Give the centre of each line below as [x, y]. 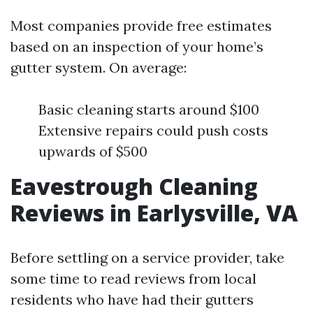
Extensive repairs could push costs [153, 130]
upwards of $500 [93, 151]
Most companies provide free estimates [141, 26]
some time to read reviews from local [133, 278]
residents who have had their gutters [132, 299]
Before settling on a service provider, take [147, 257]
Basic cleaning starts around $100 [149, 109]
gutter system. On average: [99, 67]
